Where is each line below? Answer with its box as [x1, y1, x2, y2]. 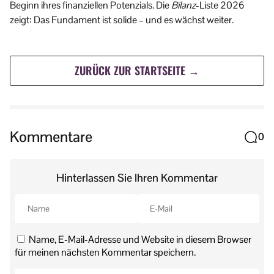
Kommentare [10, 127, 92, 146]
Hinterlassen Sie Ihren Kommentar [56, 170, 218, 185]
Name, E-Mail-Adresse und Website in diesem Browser [29, 232, 251, 246]
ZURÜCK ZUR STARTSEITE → [75, 62, 199, 78]
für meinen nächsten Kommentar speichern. [15, 245, 196, 259]
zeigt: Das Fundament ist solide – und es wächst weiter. [10, 13, 234, 26]
